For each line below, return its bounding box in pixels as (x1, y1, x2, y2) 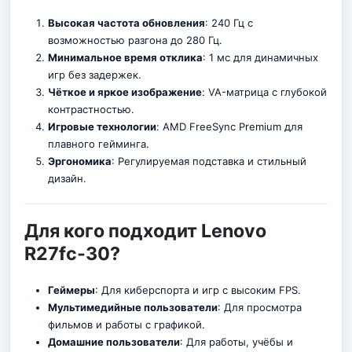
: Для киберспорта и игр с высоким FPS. (94, 284, 301, 297)
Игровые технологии (47, 120, 156, 134)
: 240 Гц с (204, 16, 253, 30)
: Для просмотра (217, 301, 302, 314)
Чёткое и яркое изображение (47, 86, 202, 99)
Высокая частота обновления (47, 16, 205, 30)
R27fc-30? (24, 243, 120, 266)
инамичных (260, 51, 318, 64)
